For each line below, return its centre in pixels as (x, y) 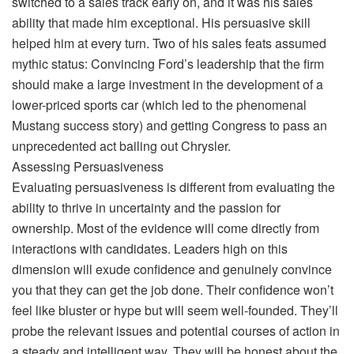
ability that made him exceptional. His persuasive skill (161, 22)
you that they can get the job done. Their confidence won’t (173, 289)
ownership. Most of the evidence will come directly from (166, 228)
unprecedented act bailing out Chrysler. (121, 145)
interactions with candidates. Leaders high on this (150, 248)
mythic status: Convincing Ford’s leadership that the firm (168, 63)
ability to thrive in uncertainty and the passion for (146, 207)
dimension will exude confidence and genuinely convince (172, 269)
